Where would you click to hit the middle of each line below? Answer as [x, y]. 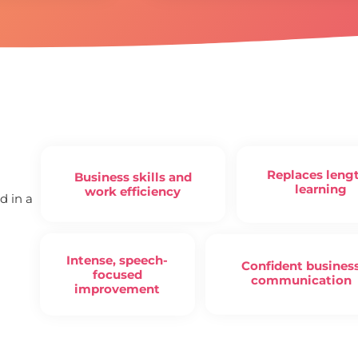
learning [321, 189]
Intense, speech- [117, 260]
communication [301, 280]
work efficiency [133, 191]
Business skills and [133, 177]
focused [117, 274]
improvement [117, 288]
